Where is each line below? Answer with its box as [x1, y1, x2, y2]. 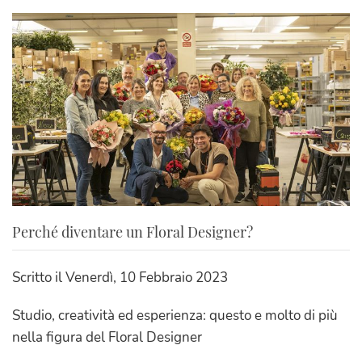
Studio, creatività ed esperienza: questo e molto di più [12, 305, 338, 325]
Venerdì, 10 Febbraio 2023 [65, 267, 228, 287]
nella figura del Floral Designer [12, 327, 202, 347]
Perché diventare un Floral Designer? [12, 221, 253, 242]
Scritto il [12, 267, 65, 287]
